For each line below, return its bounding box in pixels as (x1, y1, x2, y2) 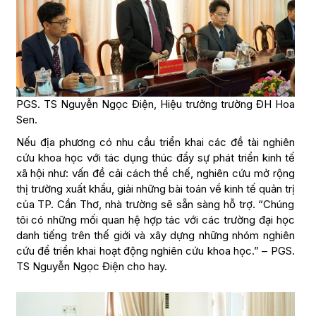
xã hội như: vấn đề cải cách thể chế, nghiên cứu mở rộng (16, 166, 295, 181)
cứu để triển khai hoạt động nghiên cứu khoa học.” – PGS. (16, 244, 295, 258)
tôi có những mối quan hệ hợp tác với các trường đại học (16, 213, 295, 227)
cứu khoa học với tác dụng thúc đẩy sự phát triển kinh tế (16, 151, 295, 165)
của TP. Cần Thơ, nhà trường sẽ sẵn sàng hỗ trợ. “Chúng (16, 197, 295, 212)
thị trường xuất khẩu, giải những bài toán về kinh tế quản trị (16, 182, 295, 196)
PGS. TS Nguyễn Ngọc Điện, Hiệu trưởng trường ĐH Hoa (16, 97, 295, 111)
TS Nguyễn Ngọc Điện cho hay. (16, 260, 167, 274)
